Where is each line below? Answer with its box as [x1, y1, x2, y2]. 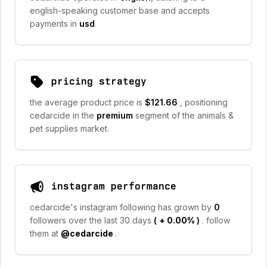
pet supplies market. [30, 123, 109, 133]
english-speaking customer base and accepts [30, 5, 210, 15]
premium [97, 110, 135, 120]
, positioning [180, 97, 228, 107]
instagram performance [51, 181, 176, 192]
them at [30, 228, 61, 238]
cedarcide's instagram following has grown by [30, 202, 214, 212]
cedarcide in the [30, 110, 97, 120]
